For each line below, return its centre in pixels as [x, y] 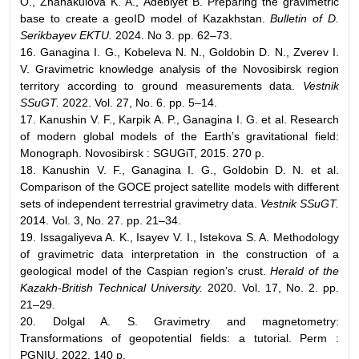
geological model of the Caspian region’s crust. [145, 270]
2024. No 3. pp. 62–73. [172, 35]
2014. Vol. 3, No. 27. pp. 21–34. [101, 220]
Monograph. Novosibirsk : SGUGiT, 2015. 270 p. [142, 153]
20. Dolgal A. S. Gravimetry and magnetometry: [179, 321]
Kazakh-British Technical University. [112, 287]
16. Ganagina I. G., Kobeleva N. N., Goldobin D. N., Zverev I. [179, 52]
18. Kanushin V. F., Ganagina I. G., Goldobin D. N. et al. [179, 169]
